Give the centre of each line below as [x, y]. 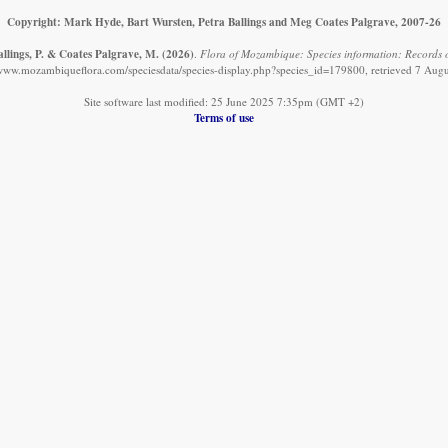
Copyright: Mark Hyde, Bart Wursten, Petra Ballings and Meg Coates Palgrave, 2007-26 [224, 22]
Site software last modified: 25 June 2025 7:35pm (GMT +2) [224, 102]
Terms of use [224, 118]
